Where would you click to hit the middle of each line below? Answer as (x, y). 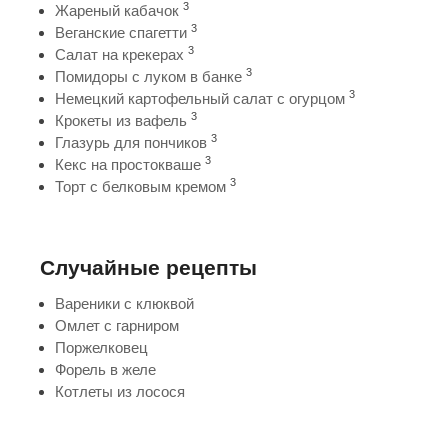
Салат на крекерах (119, 54)
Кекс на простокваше (128, 164)
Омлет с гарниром (117, 325)
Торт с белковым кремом (140, 186)
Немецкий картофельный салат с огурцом (200, 98)
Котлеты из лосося (120, 391)
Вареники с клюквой (124, 303)
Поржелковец (101, 347)
